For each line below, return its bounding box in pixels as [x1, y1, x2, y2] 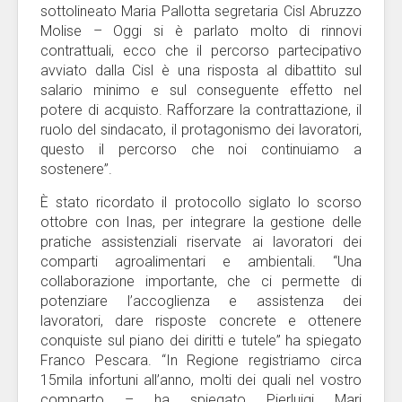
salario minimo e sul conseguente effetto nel [40, 82, 362, 99]
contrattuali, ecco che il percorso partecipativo [40, 42, 362, 59]
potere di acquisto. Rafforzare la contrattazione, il [40, 101, 362, 118]
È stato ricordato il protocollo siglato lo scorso [40, 194, 362, 211]
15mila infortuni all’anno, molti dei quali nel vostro [40, 371, 362, 389]
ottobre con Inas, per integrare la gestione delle [40, 214, 362, 231]
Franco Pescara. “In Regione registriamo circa [40, 352, 362, 369]
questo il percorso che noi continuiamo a [40, 141, 362, 158]
